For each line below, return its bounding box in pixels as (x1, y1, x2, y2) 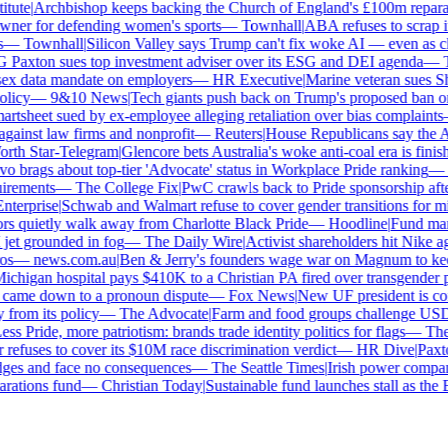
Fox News (215, 287, 282, 304)
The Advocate (106, 305, 196, 322)
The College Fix (62, 179, 166, 196)
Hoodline (315, 215, 375, 232)
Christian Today (88, 377, 190, 394)
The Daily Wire (131, 233, 230, 250)
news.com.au (20, 251, 104, 268)
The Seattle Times (198, 359, 312, 376)
